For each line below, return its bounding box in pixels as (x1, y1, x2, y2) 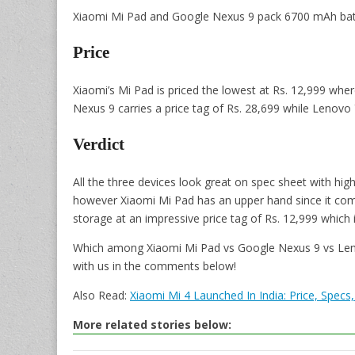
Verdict (73, 135, 124, 155)
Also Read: (73, 287, 130, 303)
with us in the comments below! (73, 258, 236, 273)
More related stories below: (73, 316, 231, 332)
